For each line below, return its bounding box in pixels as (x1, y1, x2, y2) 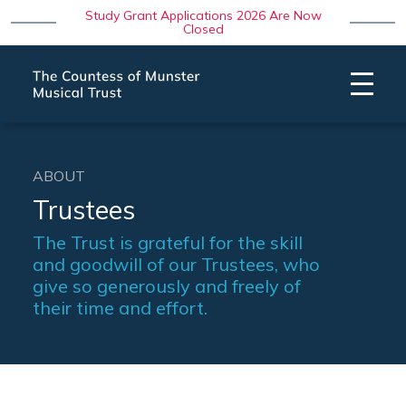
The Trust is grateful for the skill (33, 231, 303, 254)
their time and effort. (33, 296, 208, 319)
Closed (182, 21, 224, 37)
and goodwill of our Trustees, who (33, 253, 320, 275)
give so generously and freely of (33, 275, 301, 297)
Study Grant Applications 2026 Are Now (84, 7, 322, 24)
